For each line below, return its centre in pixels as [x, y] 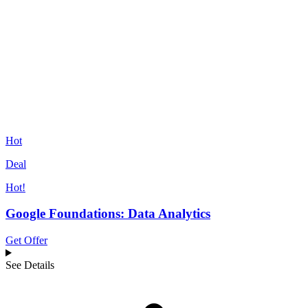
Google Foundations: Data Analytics [108, 214]
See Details [30, 265]
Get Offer [26, 241]
